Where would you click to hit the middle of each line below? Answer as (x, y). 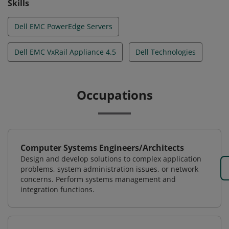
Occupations (114, 95)
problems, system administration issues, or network (109, 169)
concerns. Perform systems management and (98, 179)
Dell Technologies (166, 52)
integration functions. (58, 189)
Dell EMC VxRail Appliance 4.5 (65, 52)
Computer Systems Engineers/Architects (102, 148)
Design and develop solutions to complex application (111, 159)
